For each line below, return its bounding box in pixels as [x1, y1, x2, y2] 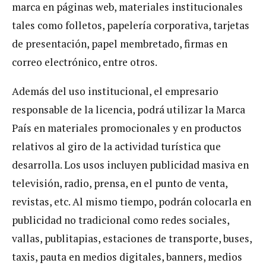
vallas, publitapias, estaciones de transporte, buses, [12, 231, 252, 245]
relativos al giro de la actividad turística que [12, 139, 221, 153]
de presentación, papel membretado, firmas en [12, 37, 227, 51]
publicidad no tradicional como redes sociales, [12, 213, 229, 227]
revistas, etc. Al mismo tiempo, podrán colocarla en [12, 194, 251, 208]
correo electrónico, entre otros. [12, 55, 157, 69]
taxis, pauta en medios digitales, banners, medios [12, 249, 242, 264]
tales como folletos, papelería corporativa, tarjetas [12, 18, 249, 33]
